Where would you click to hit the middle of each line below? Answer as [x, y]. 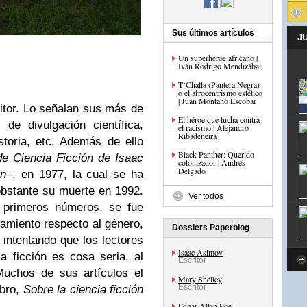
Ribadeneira [197, 136]
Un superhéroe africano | [218, 58]
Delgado [192, 171]
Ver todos [206, 196]
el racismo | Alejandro [213, 127]
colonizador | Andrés [212, 162]
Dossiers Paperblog [211, 228]
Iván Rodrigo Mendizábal [220, 66]
